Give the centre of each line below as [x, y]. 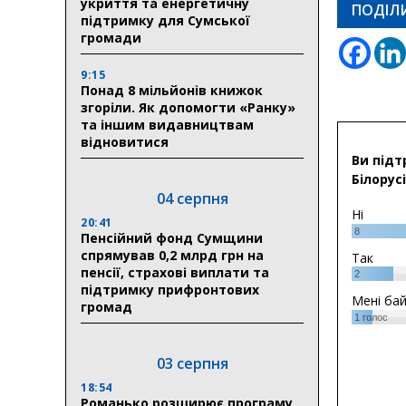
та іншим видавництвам [167, 124]
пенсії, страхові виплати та [175, 272]
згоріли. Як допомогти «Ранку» [188, 107]
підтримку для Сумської [165, 20]
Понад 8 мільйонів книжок [172, 90]
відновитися [126, 141]
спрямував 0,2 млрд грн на [172, 255]
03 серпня [192, 363]
